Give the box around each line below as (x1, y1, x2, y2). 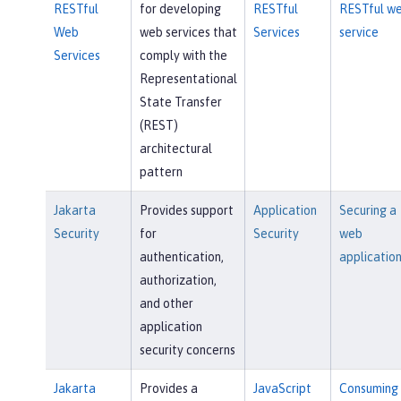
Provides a (139, 381, 198, 397)
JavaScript (252, 381, 311, 397)
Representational (139, 72, 237, 87)
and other (139, 296, 193, 311)
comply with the (139, 48, 227, 64)
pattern (139, 165, 183, 180)
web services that (139, 25, 237, 40)
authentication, (139, 250, 224, 265)
